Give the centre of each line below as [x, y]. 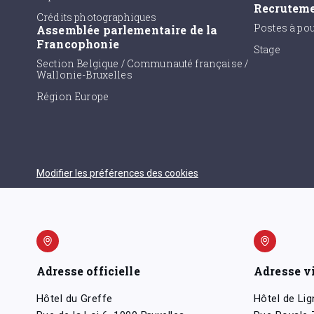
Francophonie [78, 43]
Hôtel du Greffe [75, 298]
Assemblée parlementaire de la [127, 29]
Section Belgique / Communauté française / [143, 63]
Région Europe [73, 96]
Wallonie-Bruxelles [84, 74]
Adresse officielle [88, 271]
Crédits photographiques [97, 17]
